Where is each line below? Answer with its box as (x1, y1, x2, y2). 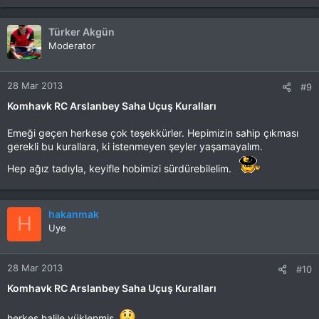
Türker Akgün (48, 25, 115, 38)
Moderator (48, 39, 95, 51)
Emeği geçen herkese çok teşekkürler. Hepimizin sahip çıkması (7, 126, 298, 139)
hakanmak (48, 207, 99, 220)
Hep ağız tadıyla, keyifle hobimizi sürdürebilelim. (7, 162, 234, 174)
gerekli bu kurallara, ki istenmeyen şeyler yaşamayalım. (7, 140, 263, 152)
